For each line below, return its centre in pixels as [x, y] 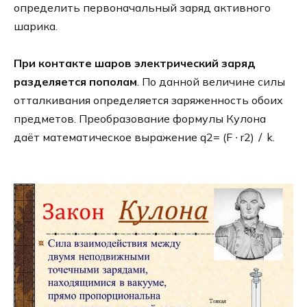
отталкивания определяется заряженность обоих [148, 100]
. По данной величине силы [211, 81]
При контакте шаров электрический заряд [135, 63]
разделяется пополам [75, 81]
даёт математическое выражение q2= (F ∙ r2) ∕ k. [144, 137]
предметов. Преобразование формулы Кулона [140, 118]
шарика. [36, 26]
